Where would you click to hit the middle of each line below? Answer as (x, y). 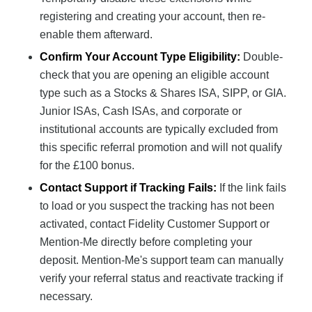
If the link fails (251, 187)
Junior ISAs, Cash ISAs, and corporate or (140, 111)
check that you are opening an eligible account (154, 75)
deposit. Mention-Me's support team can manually (161, 260)
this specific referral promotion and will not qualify (161, 147)
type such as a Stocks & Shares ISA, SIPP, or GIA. (163, 93)
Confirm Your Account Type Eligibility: (140, 56)
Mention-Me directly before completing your (146, 242)
